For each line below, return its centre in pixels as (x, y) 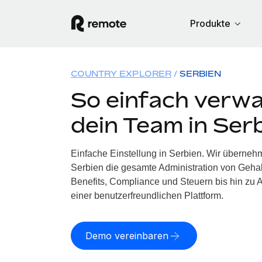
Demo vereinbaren (127, 236)
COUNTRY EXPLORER (121, 73)
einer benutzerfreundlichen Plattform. (147, 196)
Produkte (210, 23)
